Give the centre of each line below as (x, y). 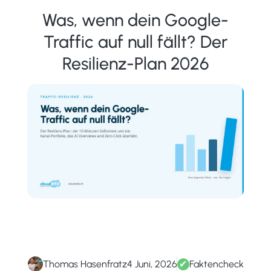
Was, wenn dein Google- (135, 20)
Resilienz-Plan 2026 (135, 64)
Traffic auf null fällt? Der (135, 42)
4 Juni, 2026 (152, 264)
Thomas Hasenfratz (85, 264)
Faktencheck (216, 264)
